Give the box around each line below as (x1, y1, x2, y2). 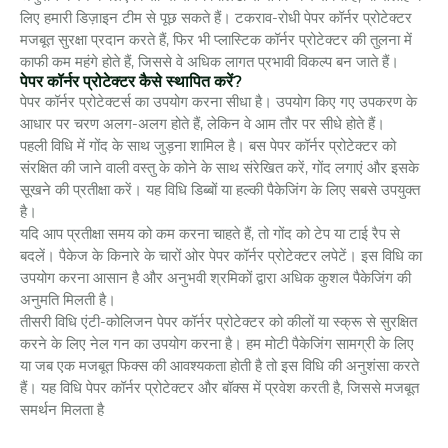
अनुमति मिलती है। (20, 290, 116, 309)
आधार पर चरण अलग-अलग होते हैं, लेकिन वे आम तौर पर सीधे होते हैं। (20, 114, 385, 133)
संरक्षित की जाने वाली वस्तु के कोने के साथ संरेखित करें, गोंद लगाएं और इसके (20, 158, 419, 177)
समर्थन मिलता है (20, 400, 104, 419)
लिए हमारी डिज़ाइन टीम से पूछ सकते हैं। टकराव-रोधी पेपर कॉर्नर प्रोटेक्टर (20, 8, 412, 27)
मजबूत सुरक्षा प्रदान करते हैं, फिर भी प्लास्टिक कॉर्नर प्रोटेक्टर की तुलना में (20, 30, 412, 49)
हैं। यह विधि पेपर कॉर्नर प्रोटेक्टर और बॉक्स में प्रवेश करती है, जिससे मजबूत (20, 378, 419, 397)
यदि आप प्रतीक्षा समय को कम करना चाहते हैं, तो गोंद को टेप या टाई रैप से (20, 224, 400, 243)
